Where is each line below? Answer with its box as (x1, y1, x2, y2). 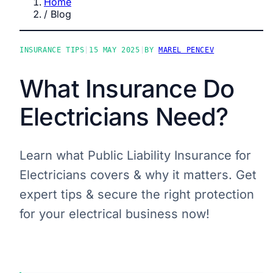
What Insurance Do (19, 73, 235, 104)
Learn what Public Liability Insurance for (19, 147, 251, 163)
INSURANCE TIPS (19, 46, 85, 55)
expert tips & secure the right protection (19, 186, 254, 202)
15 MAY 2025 (89, 46, 140, 55)
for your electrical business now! (19, 206, 210, 221)
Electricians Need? (19, 101, 229, 132)
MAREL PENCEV (158, 46, 214, 55)
